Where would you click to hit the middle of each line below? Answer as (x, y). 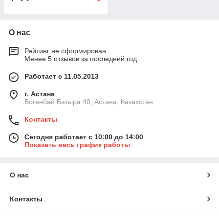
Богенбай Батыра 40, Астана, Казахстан (89, 102)
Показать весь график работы (77, 145)
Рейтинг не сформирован (65, 51)
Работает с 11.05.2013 (62, 76)
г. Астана (40, 94)
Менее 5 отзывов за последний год (81, 59)
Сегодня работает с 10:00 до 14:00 (84, 137)
